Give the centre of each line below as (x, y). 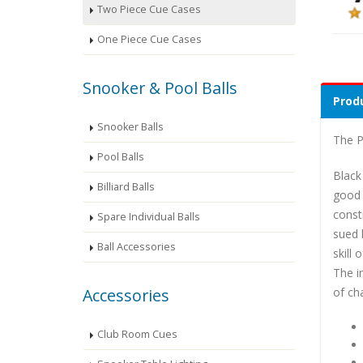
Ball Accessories (137, 247)
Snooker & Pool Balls (160, 88)
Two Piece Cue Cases (149, 10)
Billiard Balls (126, 187)
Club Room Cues (137, 335)
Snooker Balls (130, 127)
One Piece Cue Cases (149, 40)
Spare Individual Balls (149, 217)
